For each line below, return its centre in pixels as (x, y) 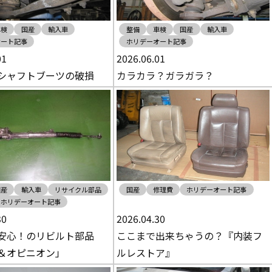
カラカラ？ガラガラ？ (165, 75)
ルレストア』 (146, 253)
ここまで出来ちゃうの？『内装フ (190, 236)
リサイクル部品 (78, 189)
